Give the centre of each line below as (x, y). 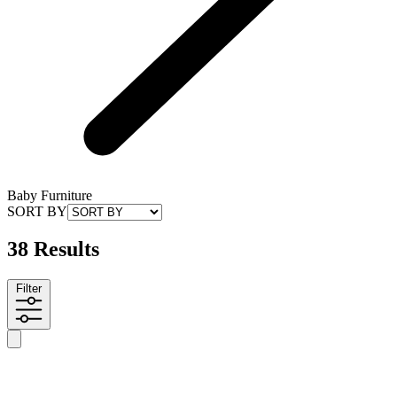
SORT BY (37, 211)
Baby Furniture (50, 195)
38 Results (53, 249)
